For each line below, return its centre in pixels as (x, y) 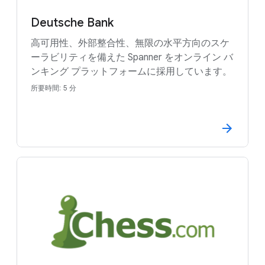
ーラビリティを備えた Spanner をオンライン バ (132, 57)
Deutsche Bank (72, 22)
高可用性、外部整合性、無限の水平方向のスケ (130, 43)
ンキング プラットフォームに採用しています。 (131, 71)
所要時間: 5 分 (54, 88)
